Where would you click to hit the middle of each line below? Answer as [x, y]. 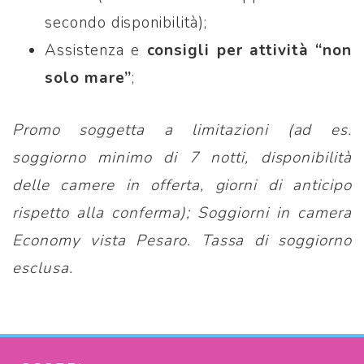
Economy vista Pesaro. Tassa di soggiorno [182, 241]
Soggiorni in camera [275, 213]
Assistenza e [96, 51]
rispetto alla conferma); [105, 213]
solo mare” [88, 78]
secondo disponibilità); [126, 23]
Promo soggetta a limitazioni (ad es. [182, 130]
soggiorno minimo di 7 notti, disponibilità [182, 158]
